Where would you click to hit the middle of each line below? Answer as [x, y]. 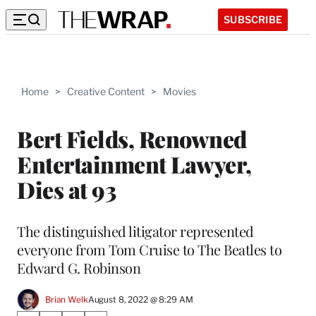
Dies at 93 [66, 189]
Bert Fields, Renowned [132, 138]
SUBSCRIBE [253, 19]
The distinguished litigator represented [135, 231]
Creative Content [106, 91]
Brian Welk [67, 300]
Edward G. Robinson [79, 267]
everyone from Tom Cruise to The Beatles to [149, 249]
